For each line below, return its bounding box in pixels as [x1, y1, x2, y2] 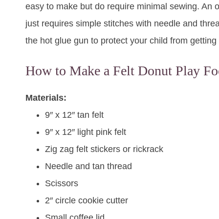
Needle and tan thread [45, 161, 132, 172]
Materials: [25, 93, 66, 103]
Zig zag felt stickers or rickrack [45, 144, 163, 154]
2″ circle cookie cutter [45, 196, 128, 206]
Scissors [45, 178, 78, 189]
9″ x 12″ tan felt [45, 110, 104, 120]
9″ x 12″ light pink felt [45, 127, 126, 137]
